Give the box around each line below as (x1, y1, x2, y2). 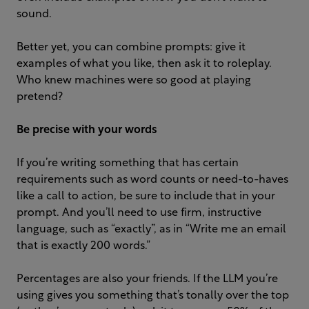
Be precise (17, 125, 70, 137)
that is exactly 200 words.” (17, 241, 150, 252)
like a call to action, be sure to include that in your (17, 191, 275, 203)
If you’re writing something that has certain (17, 158, 239, 170)
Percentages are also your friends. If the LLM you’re (17, 274, 278, 286)
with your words (72, 125, 157, 137)
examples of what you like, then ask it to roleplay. (17, 59, 272, 70)
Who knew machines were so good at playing (17, 75, 251, 87)
